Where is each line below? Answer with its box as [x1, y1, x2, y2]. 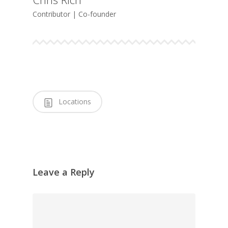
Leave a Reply [33, 166, 95, 179]
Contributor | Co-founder [33, 9, 117, 19]
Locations [56, 96, 91, 106]
